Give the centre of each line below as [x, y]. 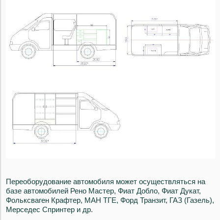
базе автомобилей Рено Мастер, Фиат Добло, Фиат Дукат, [103, 191]
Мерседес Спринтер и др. [49, 209]
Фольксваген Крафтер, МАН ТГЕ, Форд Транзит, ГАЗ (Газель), [110, 200]
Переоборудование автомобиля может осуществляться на [106, 181]
